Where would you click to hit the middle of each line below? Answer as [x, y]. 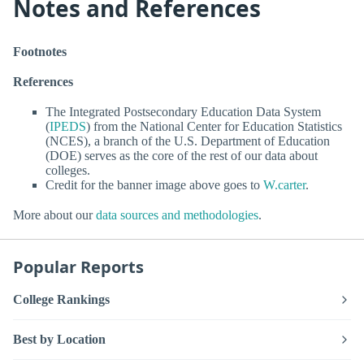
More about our [54, 215]
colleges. [68, 171]
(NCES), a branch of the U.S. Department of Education [188, 141]
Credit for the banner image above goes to [154, 185]
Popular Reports [78, 267]
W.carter [284, 185]
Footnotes [40, 51]
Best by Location [59, 340]
